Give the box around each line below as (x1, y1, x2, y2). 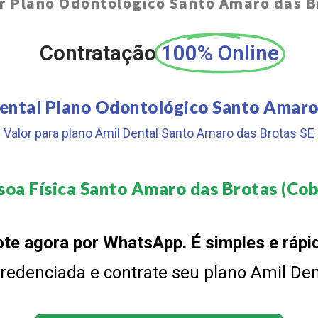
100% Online (160, 40, 279, 65)
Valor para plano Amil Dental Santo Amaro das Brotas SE (4, 125, 314, 141)
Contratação (39, 40, 156, 65)
